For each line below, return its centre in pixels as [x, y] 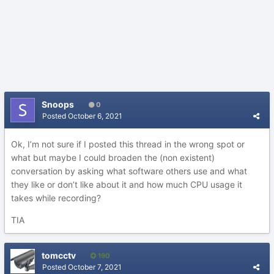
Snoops [58, 104]
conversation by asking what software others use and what [129, 171]
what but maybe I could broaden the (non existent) [113, 157]
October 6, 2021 [95, 116]
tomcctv [59, 255]
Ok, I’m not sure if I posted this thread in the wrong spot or [128, 144]
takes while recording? [56, 198]
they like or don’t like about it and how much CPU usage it [127, 184]
